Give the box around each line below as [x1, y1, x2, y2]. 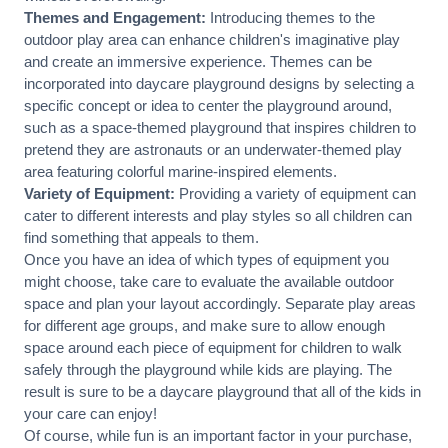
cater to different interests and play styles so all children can [24, 207, 412, 224]
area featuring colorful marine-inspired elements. [24, 163, 337, 180]
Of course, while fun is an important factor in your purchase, [24, 427, 412, 444]
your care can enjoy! [24, 405, 157, 422]
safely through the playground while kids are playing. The [24, 361, 392, 378]
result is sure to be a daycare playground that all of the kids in [24, 383, 421, 400]
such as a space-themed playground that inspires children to [24, 119, 416, 136]
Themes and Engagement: [24, 9, 206, 26]
